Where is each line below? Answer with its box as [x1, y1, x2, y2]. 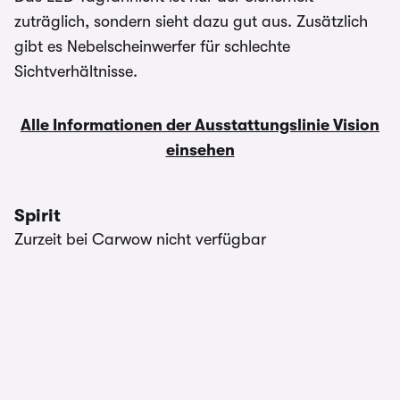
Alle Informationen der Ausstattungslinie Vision [21, 116, 379, 134]
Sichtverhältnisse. [14, 62, 137, 80]
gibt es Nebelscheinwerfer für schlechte [14, 37, 290, 55]
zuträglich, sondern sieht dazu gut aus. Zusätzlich [14, 12, 368, 30]
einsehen [165, 141, 235, 159]
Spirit [14, 205, 61, 226]
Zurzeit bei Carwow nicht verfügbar [14, 230, 266, 248]
